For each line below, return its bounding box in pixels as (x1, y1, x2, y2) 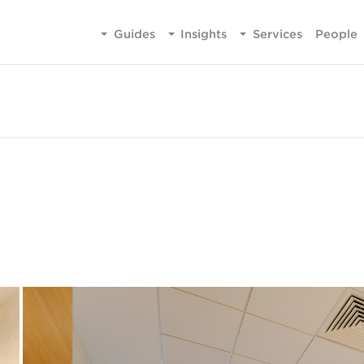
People (314, 27, 357, 41)
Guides (113, 27, 155, 41)
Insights (180, 27, 227, 41)
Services (252, 27, 302, 41)
